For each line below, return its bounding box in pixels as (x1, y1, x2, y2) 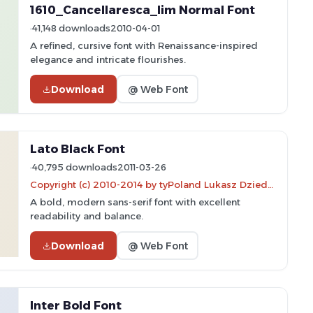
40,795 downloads (32, 162, 117, 173)
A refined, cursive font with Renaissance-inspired (30, 40, 258, 51)
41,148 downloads (32, 23, 110, 34)
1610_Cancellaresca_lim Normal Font (30, 3, 255, 17)
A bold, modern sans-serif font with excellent (30, 196, 240, 208)
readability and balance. (30, 210, 143, 221)
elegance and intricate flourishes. (30, 54, 186, 65)
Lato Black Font (30, 142, 125, 156)
